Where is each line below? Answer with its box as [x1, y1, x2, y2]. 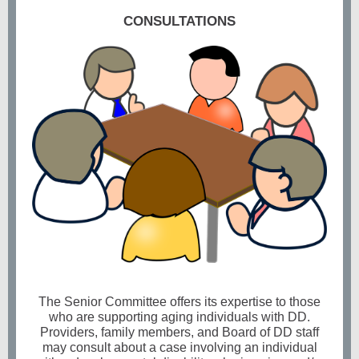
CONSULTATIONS [123, 14, 236, 29]
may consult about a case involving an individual [42, 341, 317, 354]
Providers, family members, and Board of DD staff [40, 325, 319, 339]
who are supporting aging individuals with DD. [49, 310, 310, 324]
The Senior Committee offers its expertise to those [38, 295, 321, 309]
